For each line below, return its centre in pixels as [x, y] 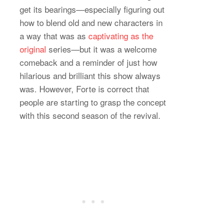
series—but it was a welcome [101, 49]
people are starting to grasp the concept [93, 102]
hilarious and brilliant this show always [90, 75]
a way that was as [54, 35]
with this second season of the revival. [90, 115]
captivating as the [121, 35]
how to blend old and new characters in [91, 22]
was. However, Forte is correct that [84, 88]
